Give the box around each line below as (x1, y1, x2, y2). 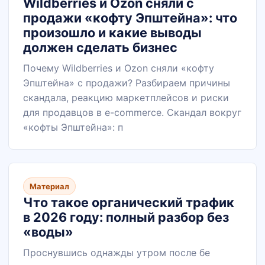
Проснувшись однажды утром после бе (23, 247, 210, 258)
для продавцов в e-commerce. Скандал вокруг (23, 106, 241, 118)
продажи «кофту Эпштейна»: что (23, 10, 237, 25)
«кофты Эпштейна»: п (23, 121, 123, 133)
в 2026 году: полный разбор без (23, 209, 229, 225)
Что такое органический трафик (23, 195, 234, 210)
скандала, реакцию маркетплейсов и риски (23, 92, 229, 104)
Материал (30, 182, 69, 191)
